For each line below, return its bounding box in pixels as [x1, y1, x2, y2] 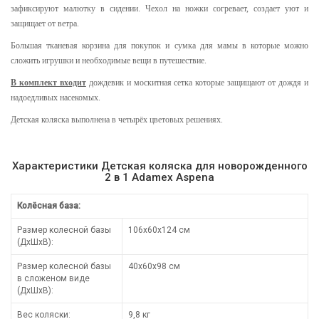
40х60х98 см [128, 261, 180, 271]
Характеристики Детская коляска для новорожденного [11, 159, 308, 172]
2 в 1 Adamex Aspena [105, 170, 214, 184]
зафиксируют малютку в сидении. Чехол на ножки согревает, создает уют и [11, 3, 308, 14]
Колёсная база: [17, 200, 80, 211]
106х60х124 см [128, 224, 190, 235]
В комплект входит [11, 77, 86, 88]
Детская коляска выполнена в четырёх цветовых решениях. [11, 114, 223, 125]
